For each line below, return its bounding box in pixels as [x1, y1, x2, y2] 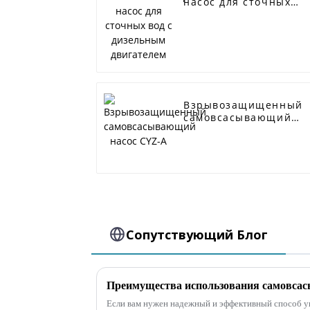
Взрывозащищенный [183, 98, 303, 112]
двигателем [183, 20, 250, 34]
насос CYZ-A [183, 123, 252, 137]
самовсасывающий [183, 111, 292, 125]
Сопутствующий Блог [126, 226, 268, 243]
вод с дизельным [183, 8, 281, 21]
